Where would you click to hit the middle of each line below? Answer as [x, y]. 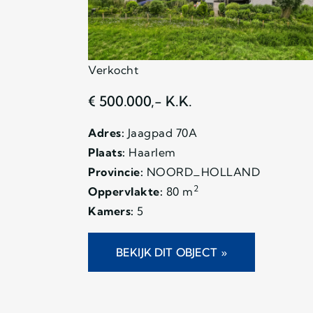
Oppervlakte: [125, 191]
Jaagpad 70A [161, 132]
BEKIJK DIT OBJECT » [172, 252]
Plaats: [107, 152]
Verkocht [113, 70]
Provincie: [116, 172]
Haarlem [151, 152]
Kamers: [111, 211]
